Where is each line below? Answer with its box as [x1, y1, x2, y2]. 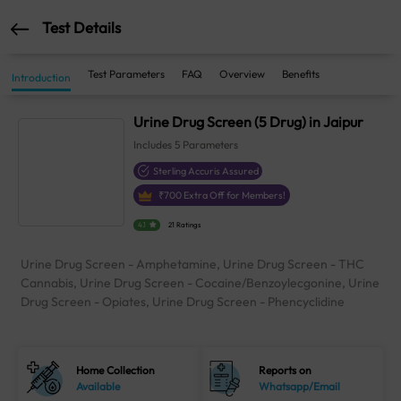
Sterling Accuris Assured [153, 165, 260, 177]
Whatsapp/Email [259, 380, 341, 394]
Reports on [259, 363, 312, 378]
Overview [219, 67, 265, 81]
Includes [133, 138, 175, 151]
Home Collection [76, 363, 156, 378]
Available [76, 380, 121, 394]
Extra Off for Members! [182, 189, 286, 201]
